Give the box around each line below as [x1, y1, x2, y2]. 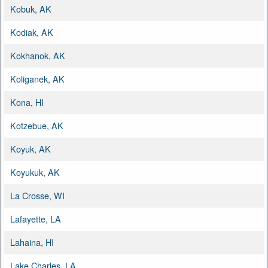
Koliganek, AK [10, 72, 65, 85]
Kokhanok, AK [10, 48, 65, 62]
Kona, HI [10, 95, 44, 108]
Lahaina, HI [10, 235, 54, 248]
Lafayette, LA [10, 212, 61, 225]
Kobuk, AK [10, 2, 51, 15]
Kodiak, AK [10, 25, 53, 38]
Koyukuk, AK [10, 165, 60, 178]
